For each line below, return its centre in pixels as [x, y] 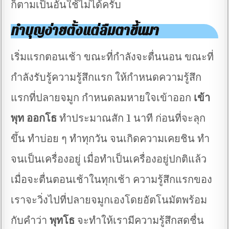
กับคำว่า [30, 220]
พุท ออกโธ [34, 118]
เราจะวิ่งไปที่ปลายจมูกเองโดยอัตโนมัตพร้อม [109, 200]
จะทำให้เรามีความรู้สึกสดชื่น [140, 220]
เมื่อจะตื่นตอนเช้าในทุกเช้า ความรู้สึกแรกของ [112, 179]
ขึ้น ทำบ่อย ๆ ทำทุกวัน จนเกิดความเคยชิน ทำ [110, 139]
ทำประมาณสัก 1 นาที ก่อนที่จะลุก [131, 118]
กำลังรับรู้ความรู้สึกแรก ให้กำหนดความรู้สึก [106, 77]
